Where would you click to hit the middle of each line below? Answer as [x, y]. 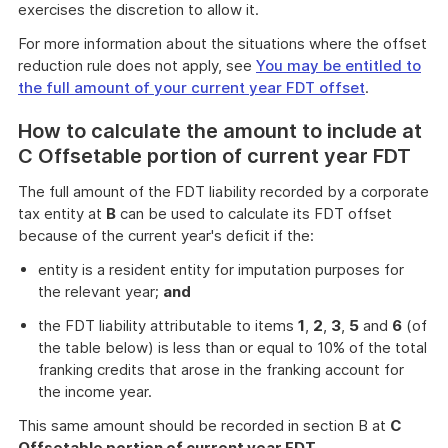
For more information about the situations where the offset [222, 43]
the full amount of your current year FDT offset [191, 87]
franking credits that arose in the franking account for [221, 369]
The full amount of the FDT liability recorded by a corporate [223, 191]
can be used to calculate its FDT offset [254, 213]
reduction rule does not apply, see [137, 65]
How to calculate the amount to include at [220, 131]
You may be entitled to [338, 65]
